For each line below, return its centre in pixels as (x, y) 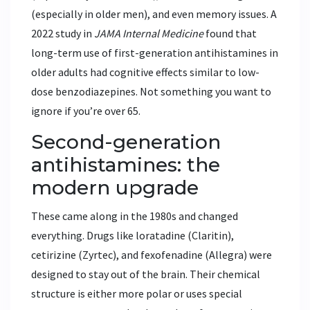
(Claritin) (208, 236)
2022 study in (63, 34)
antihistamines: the (126, 165)
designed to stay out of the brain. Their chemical (146, 274)
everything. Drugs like (83, 236)
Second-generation (126, 142)
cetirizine (54, 255)
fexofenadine (172, 255)
